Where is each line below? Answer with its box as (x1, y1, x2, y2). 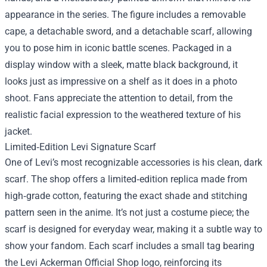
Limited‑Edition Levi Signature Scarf (5, 141, 156, 153)
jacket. (5, 126, 32, 138)
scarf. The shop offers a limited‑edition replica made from (5, 173, 247, 185)
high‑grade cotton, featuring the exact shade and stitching (5, 190, 247, 202)
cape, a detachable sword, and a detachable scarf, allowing (5, 26, 252, 38)
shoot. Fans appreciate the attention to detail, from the (5, 92, 232, 104)
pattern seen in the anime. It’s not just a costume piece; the (5, 207, 249, 219)
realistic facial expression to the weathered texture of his (5, 109, 241, 121)
